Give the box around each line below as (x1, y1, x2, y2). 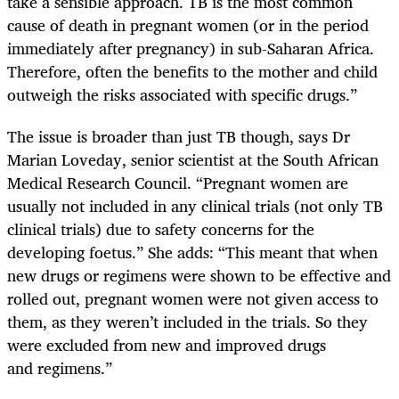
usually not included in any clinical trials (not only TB (7, 191, 383, 219)
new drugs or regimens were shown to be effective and (7, 261, 391, 289)
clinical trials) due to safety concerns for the (7, 215, 314, 242)
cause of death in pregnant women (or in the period (7, 12, 369, 39)
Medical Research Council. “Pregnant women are (7, 168, 348, 196)
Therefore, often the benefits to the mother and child (7, 58, 378, 85)
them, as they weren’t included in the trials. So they (7, 307, 368, 335)
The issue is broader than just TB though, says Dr (7, 122, 350, 150)
